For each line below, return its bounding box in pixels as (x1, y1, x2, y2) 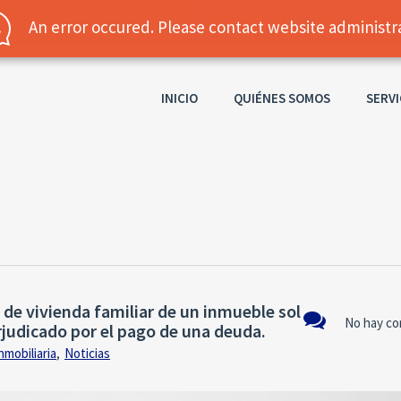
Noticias (64, 344, 110, 362)
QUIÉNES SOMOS (234, 89, 330, 107)
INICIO (161, 89, 198, 107)
